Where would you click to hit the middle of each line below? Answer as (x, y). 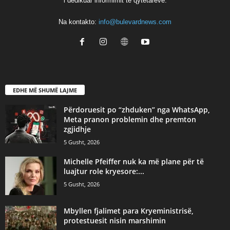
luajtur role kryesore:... (104, 171)
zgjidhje (77, 129)
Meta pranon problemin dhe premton (130, 120)
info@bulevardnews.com (135, 22)
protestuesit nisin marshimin (115, 221)
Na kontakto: (79, 22)
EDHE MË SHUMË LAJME (45, 90)
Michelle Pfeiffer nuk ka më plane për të (134, 162)
